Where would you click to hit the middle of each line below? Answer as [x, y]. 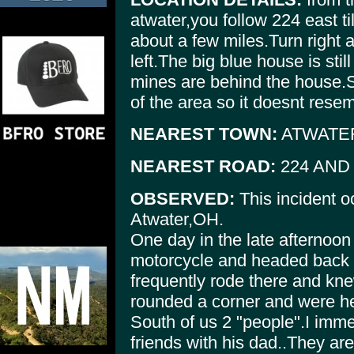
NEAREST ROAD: [203, 166]
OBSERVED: [183, 198]
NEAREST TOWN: [204, 134]
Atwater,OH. [177, 219]
